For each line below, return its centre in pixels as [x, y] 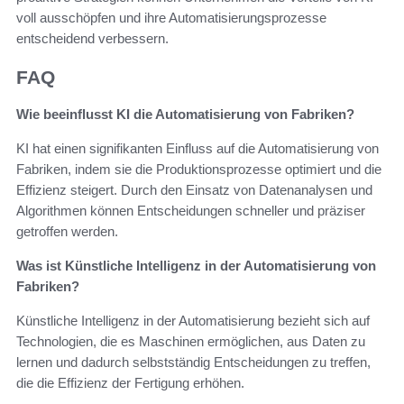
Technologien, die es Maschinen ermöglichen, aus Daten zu [191, 341]
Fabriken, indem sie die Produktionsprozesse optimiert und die [199, 169]
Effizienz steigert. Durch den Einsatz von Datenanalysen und [194, 189]
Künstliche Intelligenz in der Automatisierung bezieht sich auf [193, 320]
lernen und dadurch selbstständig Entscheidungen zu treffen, [193, 362]
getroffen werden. [67, 231]
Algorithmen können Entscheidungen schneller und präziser [191, 210]
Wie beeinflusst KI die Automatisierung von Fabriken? [185, 114]
